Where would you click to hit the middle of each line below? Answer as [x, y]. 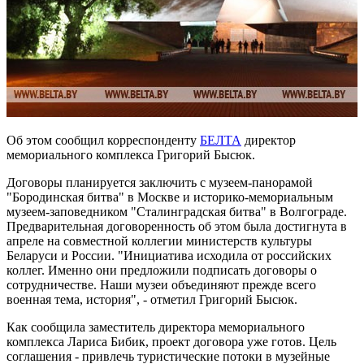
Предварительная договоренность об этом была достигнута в [177, 226]
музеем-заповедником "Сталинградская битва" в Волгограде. [177, 211]
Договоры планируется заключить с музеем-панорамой [160, 182]
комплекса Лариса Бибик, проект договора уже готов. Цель [171, 341]
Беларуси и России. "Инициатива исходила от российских [169, 255]
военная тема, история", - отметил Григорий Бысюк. [152, 299]
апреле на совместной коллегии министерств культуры [159, 240]
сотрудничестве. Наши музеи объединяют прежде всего [161, 284]
